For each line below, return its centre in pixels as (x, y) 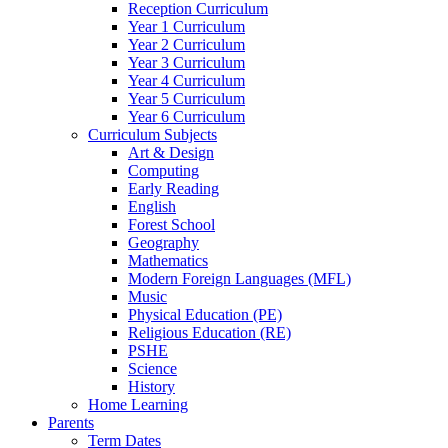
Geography (163, 242)
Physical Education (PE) (205, 314)
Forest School (171, 224)
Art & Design (171, 152)
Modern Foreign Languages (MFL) (239, 278)
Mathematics (168, 260)
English (152, 206)
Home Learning (138, 404)
